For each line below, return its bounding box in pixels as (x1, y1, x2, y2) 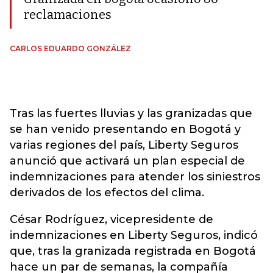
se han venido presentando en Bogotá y (10, 122, 241, 136)
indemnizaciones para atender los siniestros (10, 170, 260, 183)
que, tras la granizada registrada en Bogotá (10, 244, 256, 258)
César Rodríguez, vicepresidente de (10, 213, 213, 226)
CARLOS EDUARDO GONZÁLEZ (10, 44, 131, 53)
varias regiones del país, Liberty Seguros (10, 138, 238, 152)
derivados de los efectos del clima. (10, 186, 204, 199)
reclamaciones (24, 7, 112, 22)
